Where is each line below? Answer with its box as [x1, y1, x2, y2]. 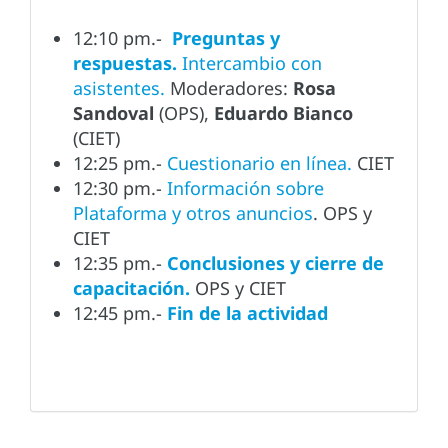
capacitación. [73, 276, 195, 301]
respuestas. [73, 51, 177, 76]
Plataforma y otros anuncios [73, 201, 313, 226]
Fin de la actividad [167, 301, 328, 326]
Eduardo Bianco [214, 101, 353, 126]
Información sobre [167, 176, 324, 201]
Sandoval [73, 101, 154, 126]
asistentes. [73, 76, 165, 101]
